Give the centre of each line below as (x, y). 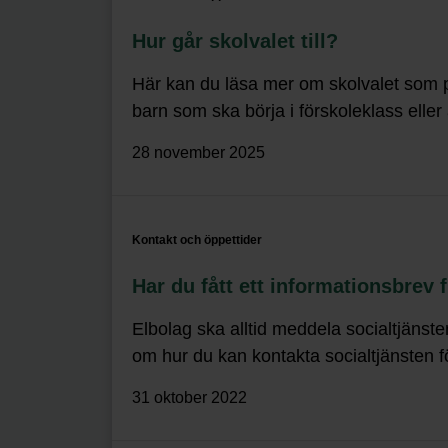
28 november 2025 (198, 152)
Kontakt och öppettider (197, 239)
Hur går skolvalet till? (235, 40)
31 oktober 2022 (189, 397)
